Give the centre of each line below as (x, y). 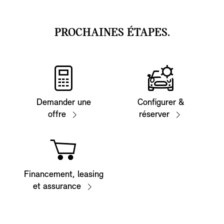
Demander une (63, 102)
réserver (154, 114)
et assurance (57, 186)
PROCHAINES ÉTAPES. (112, 33)
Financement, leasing (63, 174)
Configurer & (160, 102)
